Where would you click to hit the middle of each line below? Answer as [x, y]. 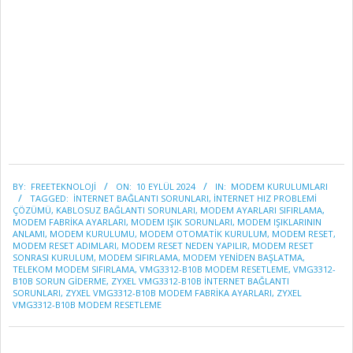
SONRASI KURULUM [53, 257]
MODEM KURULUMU [92, 233]
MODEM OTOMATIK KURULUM [203, 233]
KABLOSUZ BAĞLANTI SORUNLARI [126, 210]
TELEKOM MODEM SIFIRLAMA [74, 269]
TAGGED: [49, 198]
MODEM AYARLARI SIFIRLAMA [261, 210]
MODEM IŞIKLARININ [279, 221]
